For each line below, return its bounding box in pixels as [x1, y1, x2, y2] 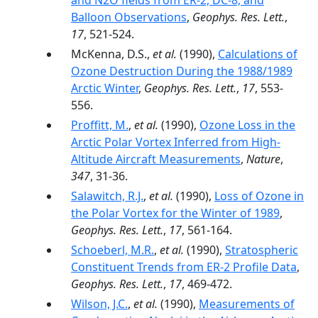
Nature [246, 151, 280, 167]
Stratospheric [225, 242, 298, 258]
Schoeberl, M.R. [71, 242, 154, 258]
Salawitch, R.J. [71, 188, 143, 204]
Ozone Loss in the [199, 117, 295, 133]
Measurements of [199, 296, 295, 312]
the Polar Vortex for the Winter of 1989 [71, 205, 280, 221]
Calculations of [218, 46, 297, 62]
